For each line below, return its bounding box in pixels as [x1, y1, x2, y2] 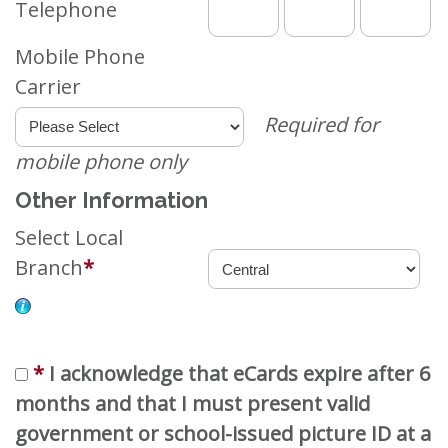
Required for [263, 111, 379, 139]
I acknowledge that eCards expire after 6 [49, 359, 430, 387]
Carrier [15, 72, 81, 100]
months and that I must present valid [15, 389, 370, 417]
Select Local [15, 223, 123, 251]
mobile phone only [15, 147, 187, 175]
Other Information [15, 186, 208, 213]
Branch [15, 253, 83, 281]
